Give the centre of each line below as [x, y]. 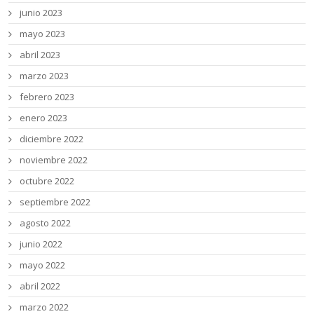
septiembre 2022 [55, 202]
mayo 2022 [43, 265]
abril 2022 [40, 286]
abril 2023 [40, 54]
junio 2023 [41, 12]
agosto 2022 [46, 223]
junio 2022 [41, 244]
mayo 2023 [43, 33]
